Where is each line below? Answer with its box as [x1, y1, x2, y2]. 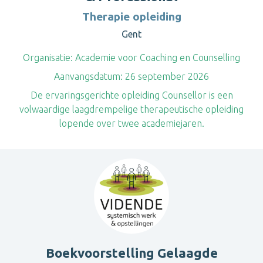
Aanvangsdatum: [54, 71, 123, 82]
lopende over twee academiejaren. [59, 118, 204, 129]
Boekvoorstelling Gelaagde [45, 245, 218, 260]
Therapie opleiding [82, 10, 181, 23]
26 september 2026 [123, 71, 209, 82]
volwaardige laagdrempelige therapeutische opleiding [19, 104, 244, 114]
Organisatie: [23, 52, 73, 63]
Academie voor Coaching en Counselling [73, 52, 240, 63]
